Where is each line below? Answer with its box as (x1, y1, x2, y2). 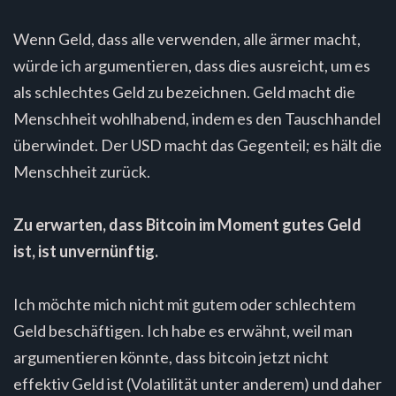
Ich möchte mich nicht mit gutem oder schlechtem (13, 293, 355, 314)
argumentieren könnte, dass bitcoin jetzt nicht (13, 346, 329, 367)
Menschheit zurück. (13, 161, 150, 181)
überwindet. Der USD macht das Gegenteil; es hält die (13, 134, 382, 155)
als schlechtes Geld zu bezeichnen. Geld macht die (13, 81, 355, 102)
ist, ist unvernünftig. (13, 240, 158, 261)
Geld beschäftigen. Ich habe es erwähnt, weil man (13, 320, 353, 340)
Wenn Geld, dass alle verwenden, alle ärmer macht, (13, 28, 361, 49)
